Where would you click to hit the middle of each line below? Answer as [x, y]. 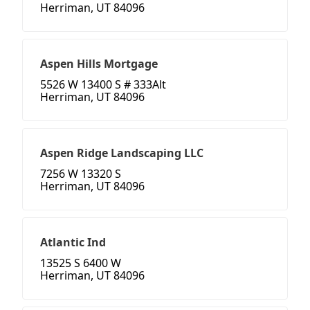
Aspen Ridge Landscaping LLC [122, 153]
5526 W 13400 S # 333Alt [103, 85]
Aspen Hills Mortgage [99, 64]
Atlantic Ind [73, 243]
